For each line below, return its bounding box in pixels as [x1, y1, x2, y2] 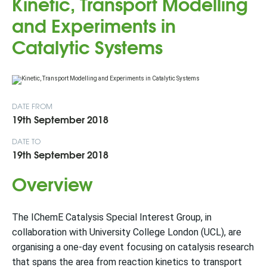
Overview [12, 169, 93, 197]
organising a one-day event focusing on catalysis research [12, 241, 254, 253]
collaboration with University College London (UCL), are [12, 226, 241, 238]
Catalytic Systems [12, 32, 163, 60]
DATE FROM [12, 101, 53, 111]
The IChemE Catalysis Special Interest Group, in [12, 212, 212, 223]
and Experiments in [12, 11, 176, 39]
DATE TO [12, 136, 41, 147]
